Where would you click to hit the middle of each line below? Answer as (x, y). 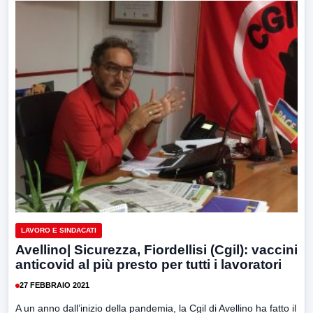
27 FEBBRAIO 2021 (54, 285)
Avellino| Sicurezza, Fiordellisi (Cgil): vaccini (156, 249)
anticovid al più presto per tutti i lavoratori (148, 264)
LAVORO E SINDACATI (59, 230)
